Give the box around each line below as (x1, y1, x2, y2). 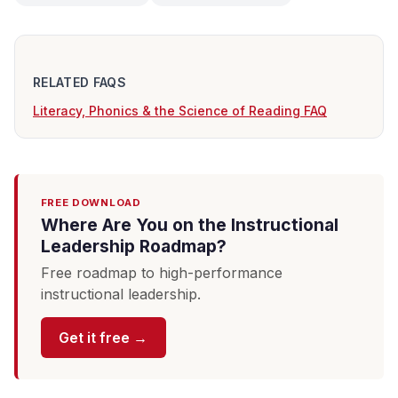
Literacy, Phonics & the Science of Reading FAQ (33, 102, 327, 118)
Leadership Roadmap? (40, 235, 227, 257)
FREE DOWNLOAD (40, 195, 141, 209)
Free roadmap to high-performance (40, 263, 283, 282)
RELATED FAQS (33, 74, 127, 90)
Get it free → (59, 329, 148, 347)
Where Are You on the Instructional (40, 213, 338, 235)
